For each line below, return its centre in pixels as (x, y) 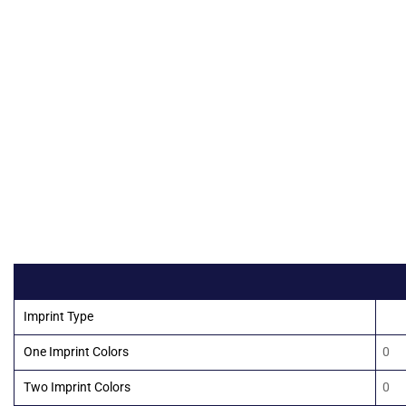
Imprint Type (58, 317)
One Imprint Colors (76, 353)
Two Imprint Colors (77, 388)
